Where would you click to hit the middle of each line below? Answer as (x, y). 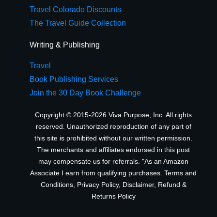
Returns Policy (113, 196)
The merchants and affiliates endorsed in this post (113, 150)
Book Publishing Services (74, 79)
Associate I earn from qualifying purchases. (97, 173)
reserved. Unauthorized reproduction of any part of (113, 126)
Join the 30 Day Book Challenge (85, 93)
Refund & (172, 185)
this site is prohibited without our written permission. (113, 138)
